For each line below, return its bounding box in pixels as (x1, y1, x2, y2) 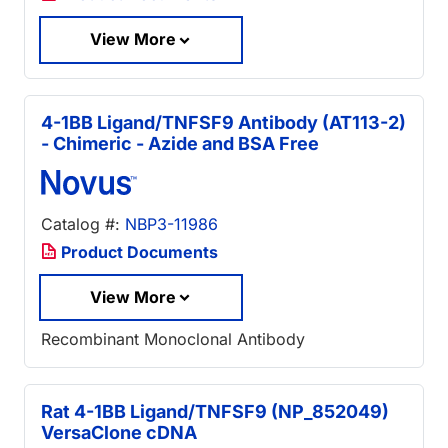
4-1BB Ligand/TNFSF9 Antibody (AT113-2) (41, 111, 406, 133)
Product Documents (57, 241, 218, 262)
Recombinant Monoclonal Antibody (41, 329, 305, 350)
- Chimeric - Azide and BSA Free (41, 132, 319, 154)
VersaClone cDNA (41, 422, 197, 444)
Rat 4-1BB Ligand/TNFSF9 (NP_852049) (41, 401, 389, 423)
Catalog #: (41, 213, 125, 234)
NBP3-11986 (125, 213, 218, 234)
